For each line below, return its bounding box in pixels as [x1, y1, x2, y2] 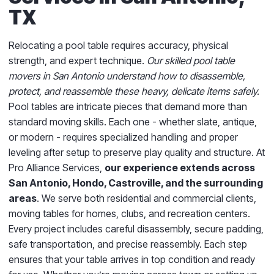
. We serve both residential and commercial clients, [37, 191, 256, 204]
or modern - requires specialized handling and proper [9, 130, 238, 143]
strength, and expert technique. [9, 54, 147, 67]
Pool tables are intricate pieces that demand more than [9, 100, 247, 113]
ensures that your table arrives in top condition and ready [9, 253, 255, 265]
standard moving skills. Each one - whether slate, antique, [9, 115, 257, 128]
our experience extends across [105, 161, 255, 174]
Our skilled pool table [147, 54, 235, 67]
